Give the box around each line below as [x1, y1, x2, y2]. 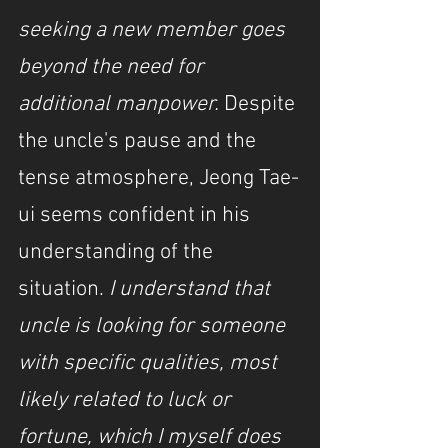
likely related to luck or [18, 387, 236, 414]
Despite [224, 91, 300, 118]
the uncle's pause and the [18, 128, 261, 155]
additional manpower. [18, 91, 224, 118]
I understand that [109, 276, 275, 303]
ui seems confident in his [18, 202, 255, 229]
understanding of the [18, 239, 218, 266]
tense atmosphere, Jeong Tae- [18, 165, 299, 192]
